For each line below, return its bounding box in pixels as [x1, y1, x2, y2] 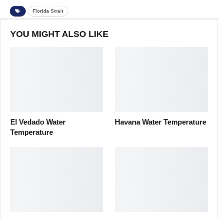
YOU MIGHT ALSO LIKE [10, 29, 109, 39]
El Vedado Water [10, 117, 66, 126]
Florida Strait [33, 8, 63, 14]
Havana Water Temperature [115, 117, 206, 126]
